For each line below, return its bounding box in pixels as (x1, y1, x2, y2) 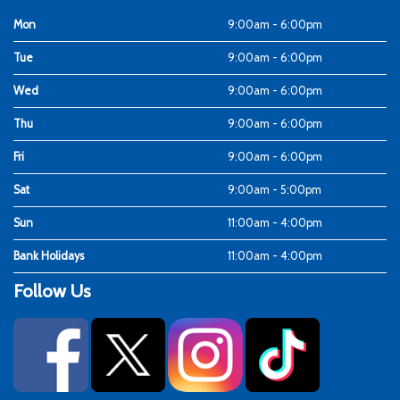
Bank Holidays (13, 248, 84, 262)
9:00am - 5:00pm (228, 182, 322, 196)
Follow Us (13, 279, 91, 302)
